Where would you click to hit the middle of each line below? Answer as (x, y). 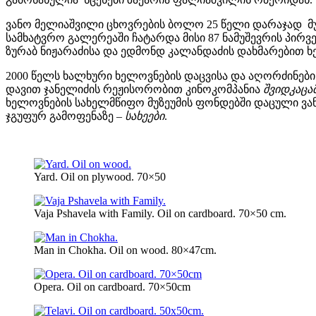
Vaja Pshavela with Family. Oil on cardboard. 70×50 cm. (160, 213)
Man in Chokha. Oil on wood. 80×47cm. (125, 250)
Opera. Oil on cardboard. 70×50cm (112, 287)
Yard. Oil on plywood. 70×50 (100, 177)
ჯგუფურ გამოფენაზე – (65, 116)
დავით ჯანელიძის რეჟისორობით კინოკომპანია (134, 89)
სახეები (145, 116)
